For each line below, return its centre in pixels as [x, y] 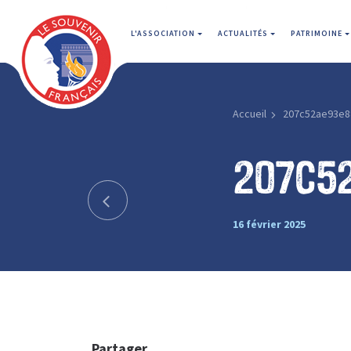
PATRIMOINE [318, 33]
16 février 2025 [269, 224]
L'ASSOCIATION [164, 33]
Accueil [249, 114]
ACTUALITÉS [244, 33]
